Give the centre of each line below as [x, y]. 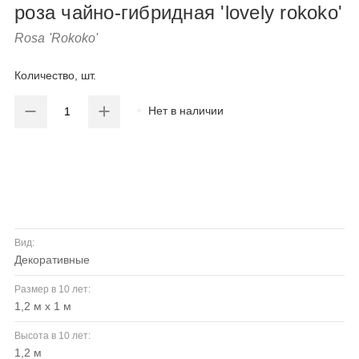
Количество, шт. [55, 76]
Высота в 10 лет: [52, 336]
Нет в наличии [186, 110]
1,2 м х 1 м [48, 307]
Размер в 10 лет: [52, 290]
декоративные [56, 260]
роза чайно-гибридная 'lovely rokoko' [178, 12]
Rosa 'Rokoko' [56, 38]
